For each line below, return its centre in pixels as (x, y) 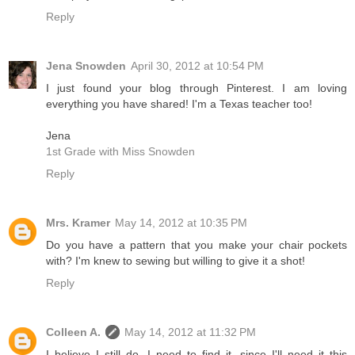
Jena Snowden (86, 65)
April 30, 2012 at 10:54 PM (197, 65)
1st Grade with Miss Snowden (120, 151)
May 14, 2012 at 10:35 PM (181, 222)
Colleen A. (73, 332)
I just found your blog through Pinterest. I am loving (197, 88)
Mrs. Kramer (78, 222)
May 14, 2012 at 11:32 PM (190, 332)
